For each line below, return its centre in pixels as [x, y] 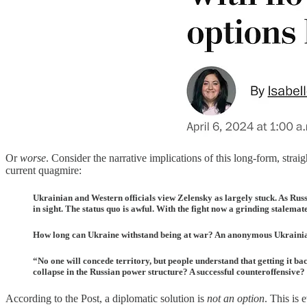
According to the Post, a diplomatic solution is [106, 299]
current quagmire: [44, 171]
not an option [236, 299]
